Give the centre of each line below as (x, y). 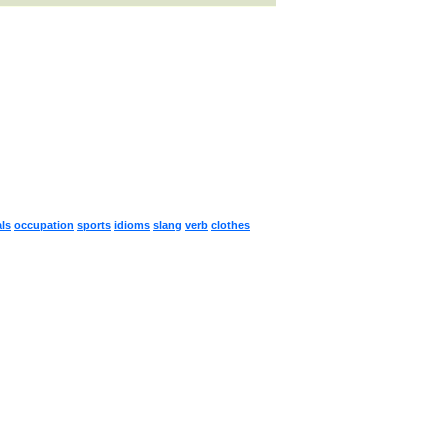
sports (94, 225)
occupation (44, 225)
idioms (132, 225)
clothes (230, 225)
